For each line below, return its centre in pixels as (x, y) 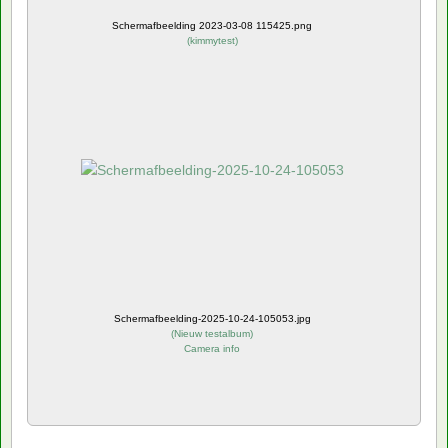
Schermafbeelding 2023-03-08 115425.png (212, 25)
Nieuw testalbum (212, 333)
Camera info (212, 348)
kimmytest (212, 40)
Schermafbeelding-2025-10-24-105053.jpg (212, 318)
